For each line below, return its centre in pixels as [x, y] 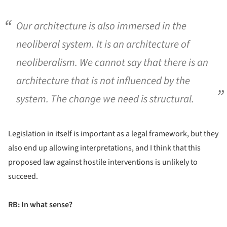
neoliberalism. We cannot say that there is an [112, 62]
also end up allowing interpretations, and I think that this [104, 148]
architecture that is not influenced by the [103, 81]
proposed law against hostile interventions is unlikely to [103, 162]
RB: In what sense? [40, 205]
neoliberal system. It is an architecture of [103, 44]
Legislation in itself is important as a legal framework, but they [113, 134]
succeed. [23, 177]
